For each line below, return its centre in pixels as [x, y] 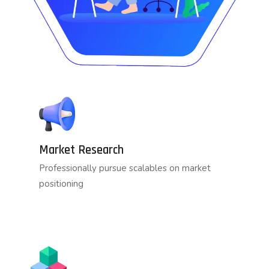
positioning [61, 184]
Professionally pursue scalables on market [125, 168]
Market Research [81, 150]
